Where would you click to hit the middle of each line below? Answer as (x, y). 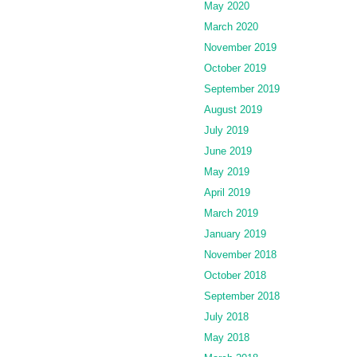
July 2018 (226, 316)
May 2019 (227, 171)
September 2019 (242, 88)
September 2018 (242, 296)
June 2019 (228, 151)
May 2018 (227, 337)
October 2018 (235, 275)
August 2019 (233, 109)
